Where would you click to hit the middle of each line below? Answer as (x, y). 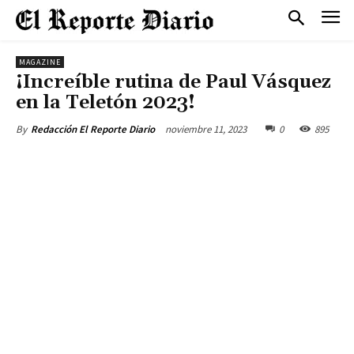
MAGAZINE (40, 62)
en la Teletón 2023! (105, 103)
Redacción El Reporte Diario (93, 129)
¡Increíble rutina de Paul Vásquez (173, 82)
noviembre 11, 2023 (206, 129)
